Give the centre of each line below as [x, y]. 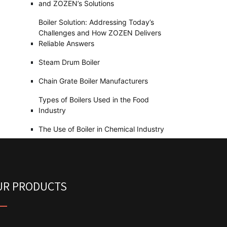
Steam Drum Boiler [69, 62]
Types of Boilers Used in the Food [94, 99]
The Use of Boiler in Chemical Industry [101, 129]
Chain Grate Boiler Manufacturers [93, 81]
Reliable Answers [66, 43]
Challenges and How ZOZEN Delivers [100, 32]
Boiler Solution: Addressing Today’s [96, 22]
